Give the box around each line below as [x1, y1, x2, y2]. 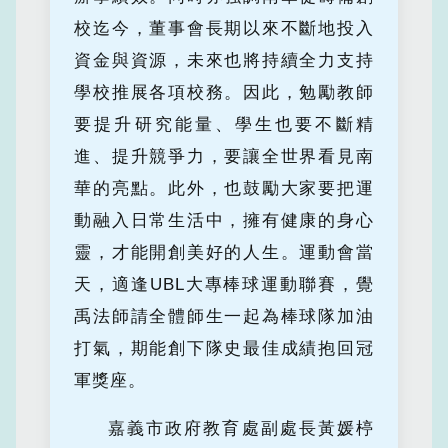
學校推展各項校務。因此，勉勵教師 [74, 83, 374, 103]
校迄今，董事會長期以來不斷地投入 [74, 19, 374, 39]
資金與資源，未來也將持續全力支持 [74, 51, 374, 71]
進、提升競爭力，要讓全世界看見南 [74, 147, 374, 167]
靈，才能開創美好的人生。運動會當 [74, 243, 374, 263]
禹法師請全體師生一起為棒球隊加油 [74, 307, 374, 327]
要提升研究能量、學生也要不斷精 [74, 115, 374, 135]
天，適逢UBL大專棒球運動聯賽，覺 [74, 275, 374, 295]
